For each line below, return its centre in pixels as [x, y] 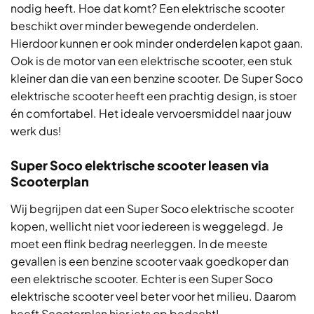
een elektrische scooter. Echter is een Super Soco [142, 279]
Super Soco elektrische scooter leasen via [140, 165]
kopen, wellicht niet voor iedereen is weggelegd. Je [147, 226]
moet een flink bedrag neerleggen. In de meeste [139, 244]
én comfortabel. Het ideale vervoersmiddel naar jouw [151, 113]
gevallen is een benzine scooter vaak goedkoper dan [150, 261]
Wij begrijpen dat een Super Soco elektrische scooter [152, 209]
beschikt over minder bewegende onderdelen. [135, 26]
